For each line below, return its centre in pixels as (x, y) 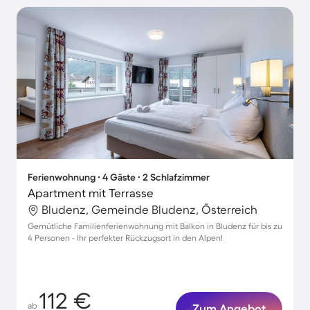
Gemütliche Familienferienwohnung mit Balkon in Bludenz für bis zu (155, 226)
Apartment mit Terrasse (91, 193)
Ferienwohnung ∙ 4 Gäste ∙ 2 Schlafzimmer (119, 177)
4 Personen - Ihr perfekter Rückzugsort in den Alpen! (125, 238)
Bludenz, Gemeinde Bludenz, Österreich (149, 209)
